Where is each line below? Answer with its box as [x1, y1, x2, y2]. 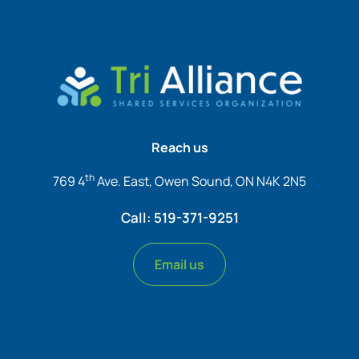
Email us [155, 255, 204, 273]
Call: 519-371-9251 [120, 208, 239, 227]
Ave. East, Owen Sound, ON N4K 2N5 [95, 171, 306, 190]
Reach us [151, 138, 208, 156]
